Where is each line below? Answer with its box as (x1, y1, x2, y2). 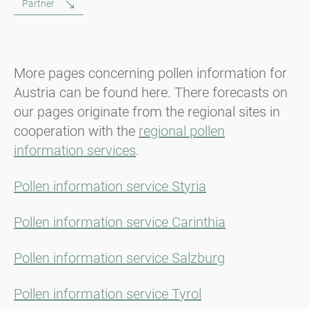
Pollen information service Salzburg (14, 249, 225, 266)
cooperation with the (14, 122, 139, 139)
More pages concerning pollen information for (14, 64, 287, 81)
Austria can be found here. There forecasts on (14, 83, 288, 101)
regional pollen (139, 122, 225, 139)
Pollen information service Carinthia (14, 213, 226, 230)
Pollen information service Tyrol (14, 285, 201, 302)
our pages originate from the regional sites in (14, 103, 280, 120)
